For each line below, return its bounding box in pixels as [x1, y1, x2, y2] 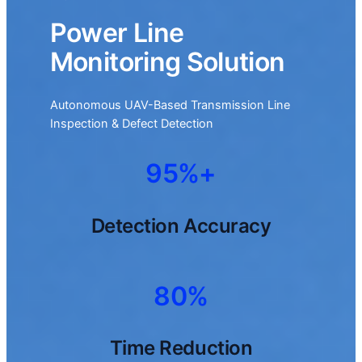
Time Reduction [109, 335, 253, 360]
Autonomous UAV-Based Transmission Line [49, 98, 290, 113]
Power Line [49, 17, 184, 49]
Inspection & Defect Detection [49, 116, 213, 132]
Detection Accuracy [90, 213, 271, 238]
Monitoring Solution [49, 46, 285, 78]
